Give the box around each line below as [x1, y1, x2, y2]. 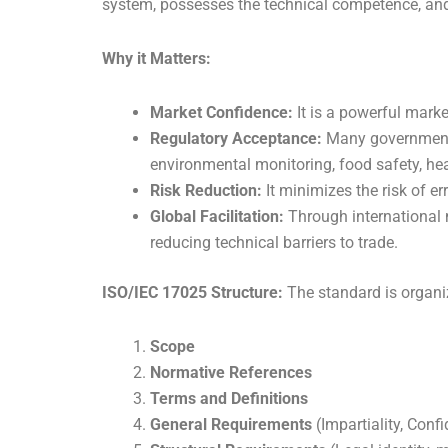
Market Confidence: [150, 103, 293, 123]
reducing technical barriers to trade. [150, 233, 398, 253]
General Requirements [150, 415, 312, 435]
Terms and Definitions [150, 389, 308, 409]
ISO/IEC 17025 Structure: [102, 283, 283, 303]
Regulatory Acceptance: [150, 129, 322, 149]
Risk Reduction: [150, 181, 262, 201]
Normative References [150, 363, 312, 383]
